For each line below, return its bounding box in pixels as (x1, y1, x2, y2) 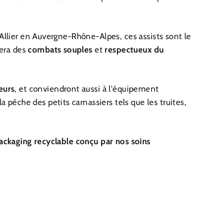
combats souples (25, 45, 95, 55)
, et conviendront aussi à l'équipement (14, 84, 159, 94)
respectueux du (103, 45, 164, 55)
